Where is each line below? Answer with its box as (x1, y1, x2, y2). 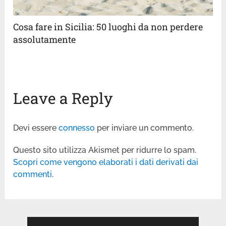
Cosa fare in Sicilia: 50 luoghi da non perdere (13, 20, 203, 33)
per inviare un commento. (95, 123, 194, 133)
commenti (13, 169, 52, 179)
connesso (59, 123, 95, 133)
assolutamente (13, 33, 76, 45)
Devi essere (13, 123, 59, 133)
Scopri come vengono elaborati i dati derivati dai (13, 157, 199, 167)
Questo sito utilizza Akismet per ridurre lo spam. (13, 145, 197, 155)
